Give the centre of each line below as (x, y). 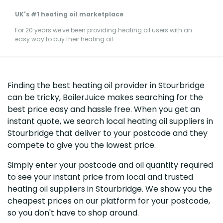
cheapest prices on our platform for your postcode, (109, 201)
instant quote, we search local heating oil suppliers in (110, 121)
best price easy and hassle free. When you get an (104, 109)
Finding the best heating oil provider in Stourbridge (106, 85)
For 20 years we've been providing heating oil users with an (104, 30)
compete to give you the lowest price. (82, 145)
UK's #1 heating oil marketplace (69, 14)
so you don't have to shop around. (73, 213)
